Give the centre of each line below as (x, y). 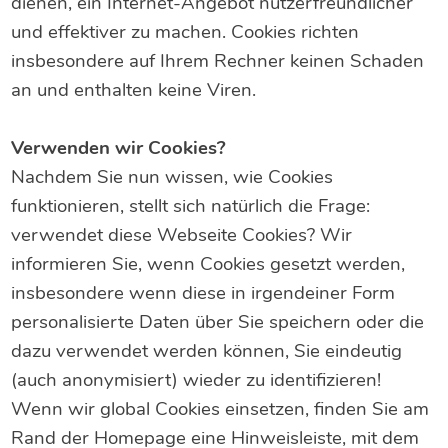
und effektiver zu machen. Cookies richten (185, 32)
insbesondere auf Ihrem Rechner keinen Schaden (218, 61)
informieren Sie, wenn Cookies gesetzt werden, (208, 264)
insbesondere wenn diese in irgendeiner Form (203, 293)
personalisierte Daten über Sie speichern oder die (218, 322)
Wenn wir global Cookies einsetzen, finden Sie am (220, 409)
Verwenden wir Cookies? (119, 148)
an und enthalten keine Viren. (134, 90)
